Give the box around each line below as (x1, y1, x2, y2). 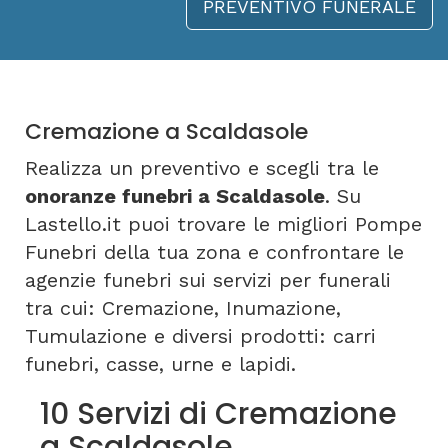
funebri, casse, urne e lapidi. (25, 352, 296, 376)
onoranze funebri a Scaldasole (25, 184, 325, 208)
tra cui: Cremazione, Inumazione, (25, 296, 341, 320)
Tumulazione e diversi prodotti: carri (25, 324, 376, 348)
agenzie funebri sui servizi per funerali (25, 268, 391, 292)
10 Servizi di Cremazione (40, 393, 397, 435)
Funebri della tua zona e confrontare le (25, 240, 404, 264)
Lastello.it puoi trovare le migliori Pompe (25, 212, 422, 236)
